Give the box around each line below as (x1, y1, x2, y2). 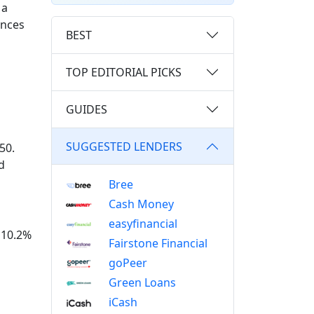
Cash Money (108, 196, 174, 212)
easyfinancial (108, 216, 177, 231)
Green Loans (108, 275, 176, 290)
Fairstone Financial (108, 235, 207, 251)
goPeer (108, 255, 147, 271)
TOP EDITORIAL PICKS (66, 64, 182, 80)
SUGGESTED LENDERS (66, 138, 182, 154)
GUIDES (66, 101, 107, 117)
